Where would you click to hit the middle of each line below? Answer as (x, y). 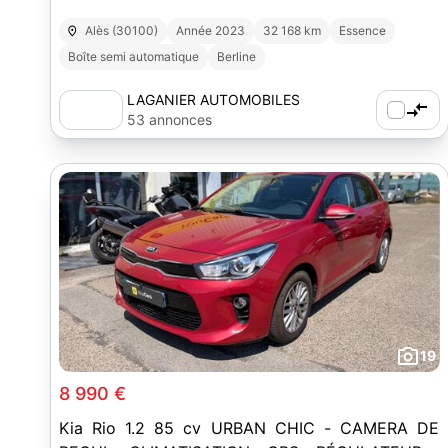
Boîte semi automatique (133, 56)
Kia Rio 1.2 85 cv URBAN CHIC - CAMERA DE (249, 428)
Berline (236, 56)
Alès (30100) (122, 30)
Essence (363, 30)
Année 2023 (211, 30)
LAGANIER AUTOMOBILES (213, 99)
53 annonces (169, 119)
